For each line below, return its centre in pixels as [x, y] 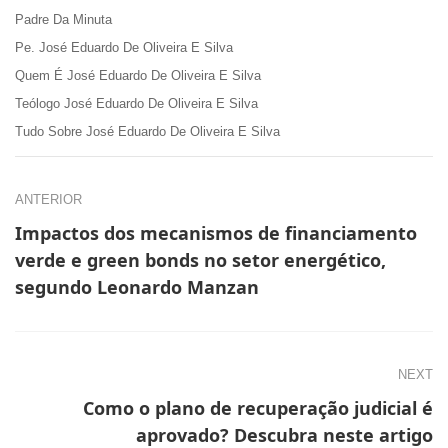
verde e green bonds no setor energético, [200, 259]
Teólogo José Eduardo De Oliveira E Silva [136, 103]
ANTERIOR [48, 199]
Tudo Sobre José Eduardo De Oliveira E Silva [147, 131]
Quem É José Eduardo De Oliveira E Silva [138, 75]
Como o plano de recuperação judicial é [258, 407]
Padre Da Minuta [63, 19]
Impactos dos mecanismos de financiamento [216, 232]
